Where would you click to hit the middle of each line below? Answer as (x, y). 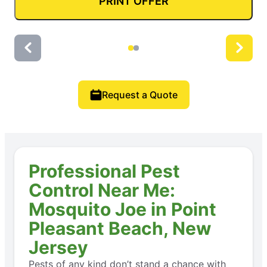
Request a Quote (139, 94)
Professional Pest (104, 171)
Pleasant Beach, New (120, 228)
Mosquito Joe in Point (122, 209)
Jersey (58, 247)
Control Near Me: (102, 190)
